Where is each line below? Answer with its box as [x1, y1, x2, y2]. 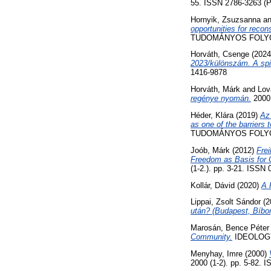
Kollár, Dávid [191, 180, 235, 190]
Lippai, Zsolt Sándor [191, 197, 261, 207]
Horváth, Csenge [191, 50, 249, 59]
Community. [191, 232, 232, 242]
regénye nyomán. [191, 94, 251, 103]
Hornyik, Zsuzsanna [191, 15, 261, 24]
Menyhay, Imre [191, 249, 243, 258]
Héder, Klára [191, 110, 233, 120]
